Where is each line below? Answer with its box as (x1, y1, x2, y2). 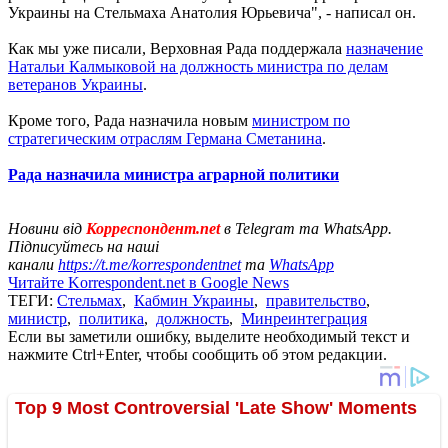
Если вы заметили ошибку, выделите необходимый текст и (8, 327, 410, 345)
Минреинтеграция (241, 309, 367, 327)
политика (79, 309, 144, 327)
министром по (252, 111, 350, 129)
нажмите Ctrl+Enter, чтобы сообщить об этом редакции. (8, 345, 387, 363)
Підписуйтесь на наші (8, 237, 159, 255)
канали (8, 255, 58, 273)
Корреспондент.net (86, 219, 220, 237)
